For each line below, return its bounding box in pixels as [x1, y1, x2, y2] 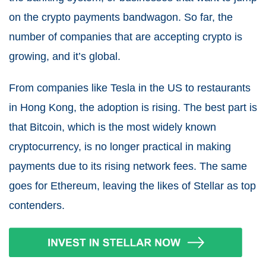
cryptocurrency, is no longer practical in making [9, 140, 231, 153]
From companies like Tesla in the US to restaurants [9, 81, 251, 94]
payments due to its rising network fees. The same [9, 160, 247, 172]
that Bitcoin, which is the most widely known [9, 121, 216, 133]
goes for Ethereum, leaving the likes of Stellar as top [9, 179, 256, 192]
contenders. [9, 199, 65, 211]
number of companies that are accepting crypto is [9, 30, 242, 43]
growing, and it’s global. [9, 50, 121, 62]
